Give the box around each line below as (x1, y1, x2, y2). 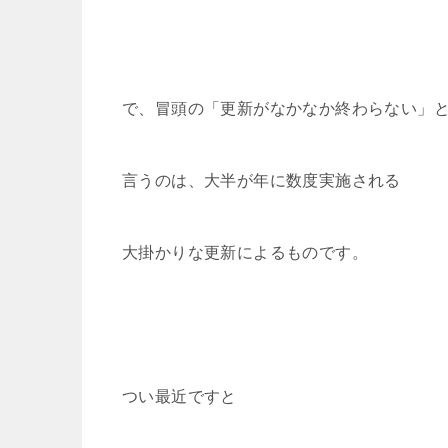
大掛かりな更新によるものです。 (122, 242, 368, 262)
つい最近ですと (122, 386, 237, 406)
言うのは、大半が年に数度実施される (122, 170, 401, 190)
